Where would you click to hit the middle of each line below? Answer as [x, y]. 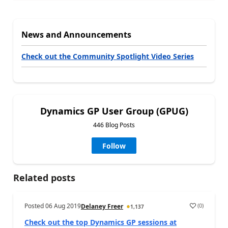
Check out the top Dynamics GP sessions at [101, 222]
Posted [35, 206]
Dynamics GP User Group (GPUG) [114, 111]
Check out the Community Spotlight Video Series [108, 56]
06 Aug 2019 [63, 206]
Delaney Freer [102, 206]
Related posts [44, 177]
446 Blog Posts [114, 125]
